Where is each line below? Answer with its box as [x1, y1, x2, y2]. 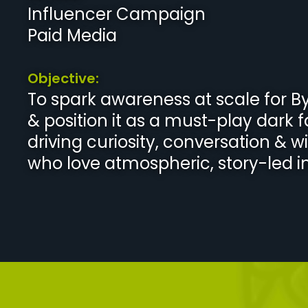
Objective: [27, 69, 99, 88]
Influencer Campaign [27, 3, 206, 25]
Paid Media [27, 24, 117, 47]
